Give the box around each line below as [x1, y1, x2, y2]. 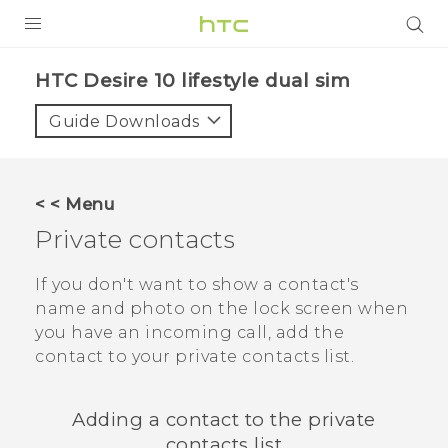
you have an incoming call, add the [35, 323, 344, 343]
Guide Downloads [49, 112, 200, 131]
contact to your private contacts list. [35, 347, 354, 367]
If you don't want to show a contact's [35, 275, 359, 295]
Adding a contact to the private [72, 407, 376, 431]
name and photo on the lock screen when [35, 299, 408, 319]
